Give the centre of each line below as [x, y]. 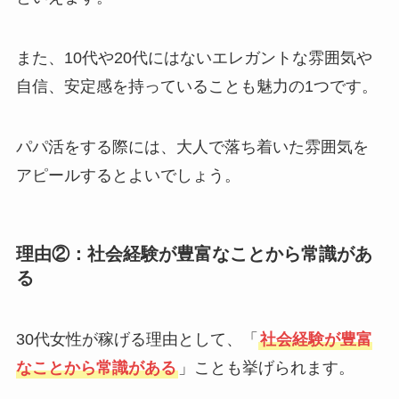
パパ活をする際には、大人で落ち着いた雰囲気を [192, 147]
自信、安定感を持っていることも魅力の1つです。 [196, 86]
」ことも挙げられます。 [266, 368]
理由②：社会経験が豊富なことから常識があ [194, 253]
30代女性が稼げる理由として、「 [137, 340]
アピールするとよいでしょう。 [128, 175]
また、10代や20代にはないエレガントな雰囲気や [194, 57]
